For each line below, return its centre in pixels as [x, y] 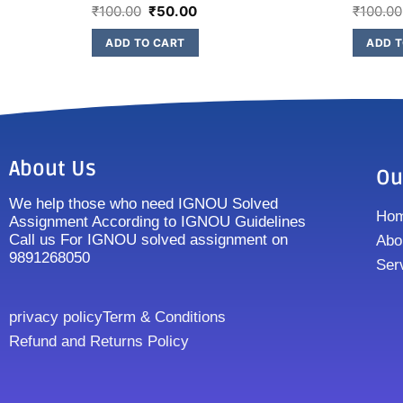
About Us [53, 169]
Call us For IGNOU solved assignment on [148, 239]
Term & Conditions [164, 317]
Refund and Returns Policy [99, 341]
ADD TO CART [145, 42]
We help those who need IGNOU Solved [143, 203]
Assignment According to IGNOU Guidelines [157, 221]
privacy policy [56, 317]
